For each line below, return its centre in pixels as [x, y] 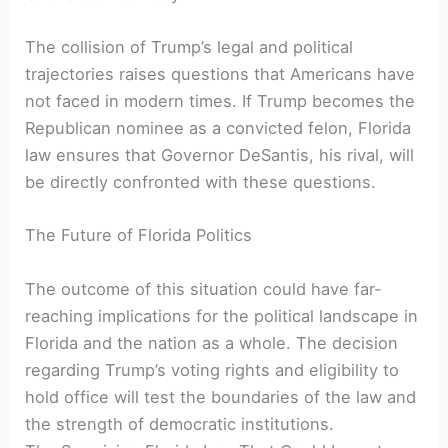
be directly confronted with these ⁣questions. [201, 182]
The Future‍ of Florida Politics [139, 235]
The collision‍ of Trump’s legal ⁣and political [189, 47]
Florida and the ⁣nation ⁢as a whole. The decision [212, 342]
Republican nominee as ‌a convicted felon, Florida [218, 128]
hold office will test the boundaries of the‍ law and [221, 396]
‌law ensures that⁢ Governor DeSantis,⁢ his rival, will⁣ [220, 155]
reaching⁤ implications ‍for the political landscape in [222, 315]
